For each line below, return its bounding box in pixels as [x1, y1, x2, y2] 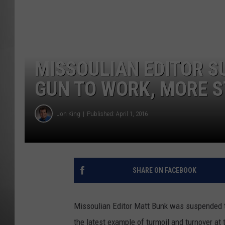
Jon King [57, 109, 80, 118]
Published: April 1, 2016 [87, 109, 148, 118]
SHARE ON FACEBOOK [132, 166, 196, 175]
